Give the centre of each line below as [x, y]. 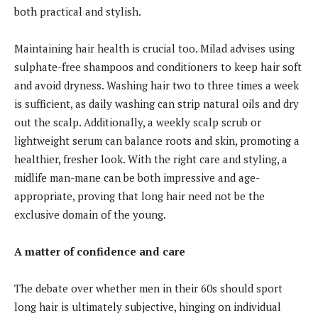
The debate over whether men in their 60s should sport [148, 288]
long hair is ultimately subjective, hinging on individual [148, 306]
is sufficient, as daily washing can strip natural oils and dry [157, 103]
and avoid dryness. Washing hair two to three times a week [157, 85]
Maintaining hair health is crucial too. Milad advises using [154, 48]
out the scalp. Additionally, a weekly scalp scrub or [138, 122]
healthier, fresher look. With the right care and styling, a [151, 159]
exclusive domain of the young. [90, 214]
